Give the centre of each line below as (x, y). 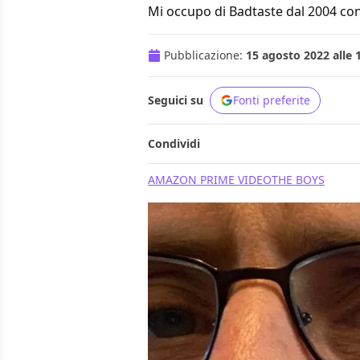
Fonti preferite (272, 100)
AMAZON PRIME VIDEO (210, 180)
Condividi (174, 144)
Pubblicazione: (205, 55)
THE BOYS (298, 180)
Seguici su (176, 100)
